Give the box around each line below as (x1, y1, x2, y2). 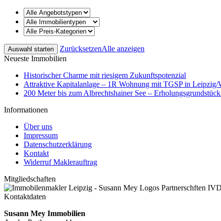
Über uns (24, 122, 52, 131)
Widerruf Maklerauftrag (24, 157, 97, 166)
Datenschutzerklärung (24, 140, 92, 148)
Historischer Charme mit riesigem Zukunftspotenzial (24, 71, 186, 79)
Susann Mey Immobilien (4, 209, 85, 218)
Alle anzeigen (102, 44, 145, 53)
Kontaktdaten (4, 192, 46, 201)
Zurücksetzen (60, 44, 102, 53)
